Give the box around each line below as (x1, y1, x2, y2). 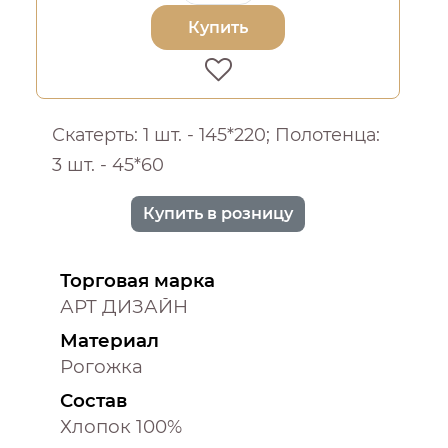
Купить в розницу (143, 204, 293, 224)
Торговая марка (60, 269, 215, 293)
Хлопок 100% (60, 415, 182, 439)
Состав (60, 389, 127, 413)
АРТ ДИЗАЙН (60, 295, 188, 319)
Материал (60, 329, 159, 353)
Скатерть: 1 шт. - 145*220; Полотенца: (52, 124, 380, 146)
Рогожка (60, 355, 143, 379)
